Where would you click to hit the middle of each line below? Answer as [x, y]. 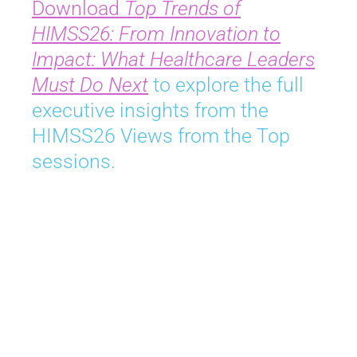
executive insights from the [150, 111]
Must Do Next [90, 85]
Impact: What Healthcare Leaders [173, 60]
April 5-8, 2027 [178, 320]
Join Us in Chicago [178, 285]
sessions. [76, 162]
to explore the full [226, 85]
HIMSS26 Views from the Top [161, 136]
